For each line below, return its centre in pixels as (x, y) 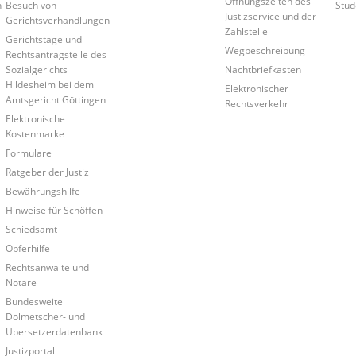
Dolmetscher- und (45, 316)
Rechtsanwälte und (47, 267)
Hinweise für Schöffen (54, 209)
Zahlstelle (247, 31)
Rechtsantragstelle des (56, 54)
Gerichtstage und (43, 39)
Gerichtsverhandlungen (57, 19)
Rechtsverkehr (257, 103)
